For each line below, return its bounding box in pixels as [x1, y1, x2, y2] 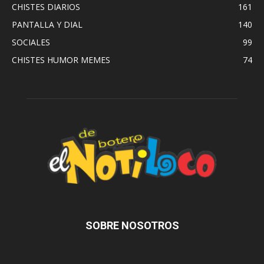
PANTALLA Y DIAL [12, 19, 82, 31]
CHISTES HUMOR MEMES [12, 54, 110, 66]
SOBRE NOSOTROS [85, 219, 179, 232]
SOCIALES [12, 37, 50, 48]
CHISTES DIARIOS [12, 1, 80, 13]
